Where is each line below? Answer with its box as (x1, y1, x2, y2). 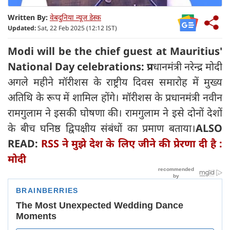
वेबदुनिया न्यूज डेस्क (50, 12, 101, 22)
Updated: (8, 23, 36, 32)
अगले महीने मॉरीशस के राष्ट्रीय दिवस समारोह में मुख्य (8, 74, 222, 89)
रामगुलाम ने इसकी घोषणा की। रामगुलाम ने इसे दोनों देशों (8, 105, 222, 120)
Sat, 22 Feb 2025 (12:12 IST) (36, 23, 117, 32)
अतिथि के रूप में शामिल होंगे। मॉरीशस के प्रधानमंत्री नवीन (8, 90, 222, 104)
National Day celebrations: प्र (8, 59, 153, 73)
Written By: (8, 12, 48, 22)
